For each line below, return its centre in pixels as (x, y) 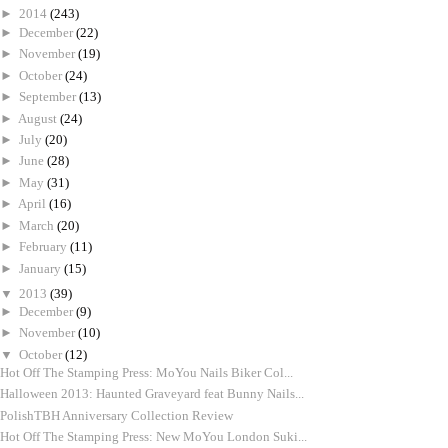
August (39, 118)
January (41, 268)
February (44, 247)
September (49, 97)
